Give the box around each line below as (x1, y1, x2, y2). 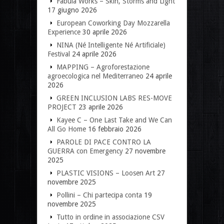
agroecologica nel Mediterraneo (47, 71, 143, 80)
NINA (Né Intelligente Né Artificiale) (56, 40, 165, 49)
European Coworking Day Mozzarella (56, 18, 170, 27)
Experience (47, 27, 80, 36)
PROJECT (47, 102, 76, 111)
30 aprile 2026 (82, 27, 127, 36)
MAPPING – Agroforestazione (56, 62, 149, 71)
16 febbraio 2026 (88, 124, 141, 133)
